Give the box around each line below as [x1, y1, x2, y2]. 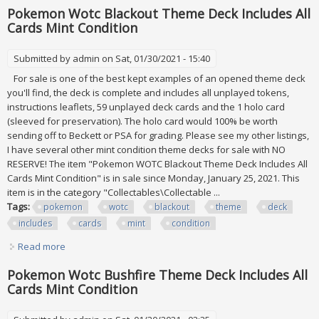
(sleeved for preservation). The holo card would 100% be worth [7, 115, 278, 128]
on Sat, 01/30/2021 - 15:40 [100, 52, 210, 66]
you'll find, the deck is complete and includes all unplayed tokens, [7, 86, 289, 100]
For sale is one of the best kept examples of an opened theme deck [7, 72, 305, 85]
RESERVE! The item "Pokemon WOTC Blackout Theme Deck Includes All [7, 157, 308, 171]
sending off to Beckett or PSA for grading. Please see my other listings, [7, 129, 309, 142]
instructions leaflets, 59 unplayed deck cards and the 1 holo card [7, 100, 285, 114]
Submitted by [14, 52, 73, 66]
